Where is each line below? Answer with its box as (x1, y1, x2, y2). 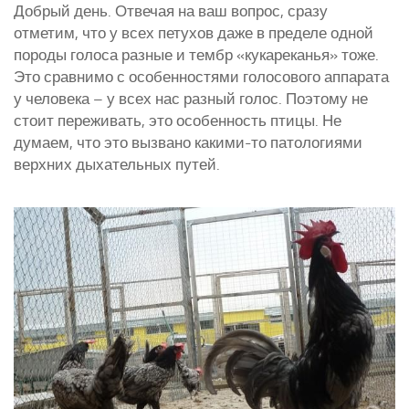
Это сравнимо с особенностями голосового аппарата (14, 68, 389, 87)
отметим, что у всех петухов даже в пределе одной (14, 24, 373, 43)
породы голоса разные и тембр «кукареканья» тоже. (14, 46, 379, 65)
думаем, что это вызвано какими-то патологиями (14, 133, 362, 152)
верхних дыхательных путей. (14, 155, 220, 174)
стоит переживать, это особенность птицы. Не (14, 111, 341, 131)
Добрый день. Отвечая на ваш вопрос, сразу (14, 2, 328, 21)
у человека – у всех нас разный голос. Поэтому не (14, 89, 368, 109)
